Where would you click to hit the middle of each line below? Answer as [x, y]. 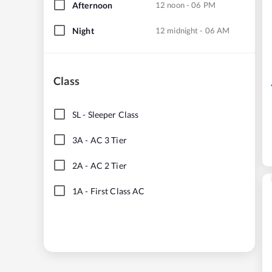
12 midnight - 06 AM [193, 30]
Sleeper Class [113, 114]
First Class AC [117, 191]
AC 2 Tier [108, 165]
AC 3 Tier [108, 140]
